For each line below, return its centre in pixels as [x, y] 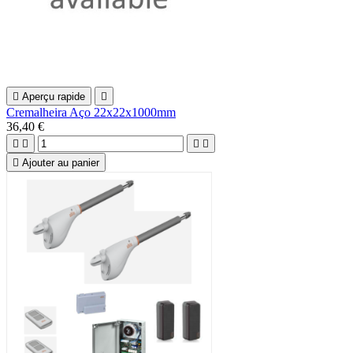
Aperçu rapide [54, 96]
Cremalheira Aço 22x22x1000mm [91, 112]
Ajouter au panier [61, 162]
